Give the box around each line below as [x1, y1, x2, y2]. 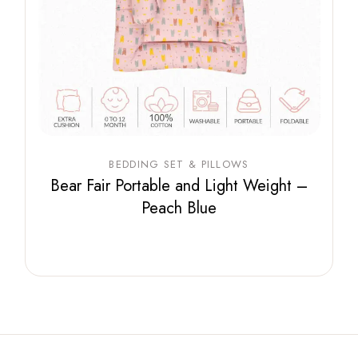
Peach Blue [141, 197, 217, 221]
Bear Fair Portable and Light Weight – [50, 174, 308, 198]
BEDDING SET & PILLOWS [109, 157, 249, 173]
